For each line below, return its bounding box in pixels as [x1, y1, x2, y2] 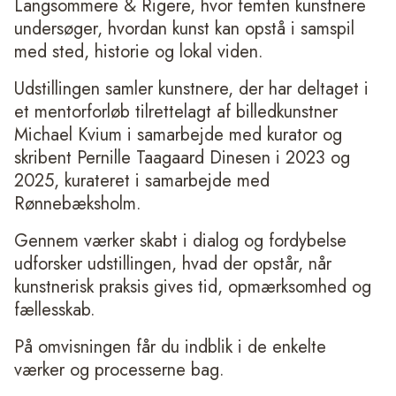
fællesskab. [14, 296, 95, 323]
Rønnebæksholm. [14, 190, 141, 217]
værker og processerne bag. [14, 356, 225, 383]
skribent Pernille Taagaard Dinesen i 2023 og [14, 144, 350, 171]
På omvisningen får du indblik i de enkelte [14, 333, 326, 360]
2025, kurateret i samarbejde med [14, 167, 270, 194]
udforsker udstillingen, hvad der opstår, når [14, 250, 331, 277]
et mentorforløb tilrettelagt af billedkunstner [14, 98, 338, 125]
